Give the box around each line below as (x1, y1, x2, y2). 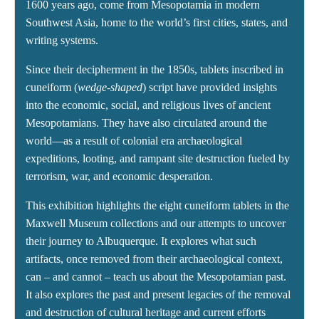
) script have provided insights (142, 81, 277, 94)
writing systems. (26, 34, 98, 47)
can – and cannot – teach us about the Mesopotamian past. (26, 271, 286, 283)
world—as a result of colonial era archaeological (26, 135, 242, 147)
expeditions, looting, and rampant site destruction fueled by (26, 152, 290, 165)
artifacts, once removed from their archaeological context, (26, 253, 283, 266)
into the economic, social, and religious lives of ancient (26, 99, 271, 112)
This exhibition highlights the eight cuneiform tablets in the (26, 199, 289, 212)
